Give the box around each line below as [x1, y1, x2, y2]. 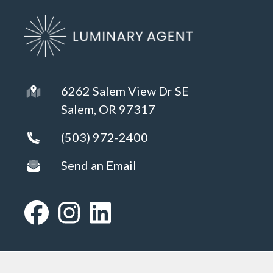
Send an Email [61, 158, 136, 173]
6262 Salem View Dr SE [61, 83, 189, 99]
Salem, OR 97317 [61, 102, 155, 117]
